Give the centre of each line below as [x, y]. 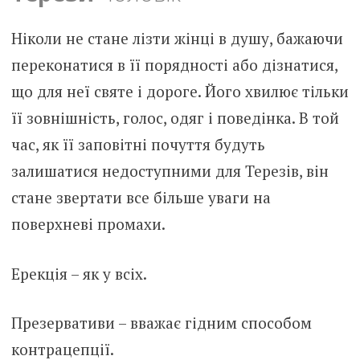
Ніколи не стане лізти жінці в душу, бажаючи [177, 39]
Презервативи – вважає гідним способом [161, 323]
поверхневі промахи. [88, 224]
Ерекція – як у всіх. [79, 273]
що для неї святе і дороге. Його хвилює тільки [180, 92]
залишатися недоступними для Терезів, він [170, 171]
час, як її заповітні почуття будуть [138, 145]
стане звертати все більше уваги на [141, 198]
